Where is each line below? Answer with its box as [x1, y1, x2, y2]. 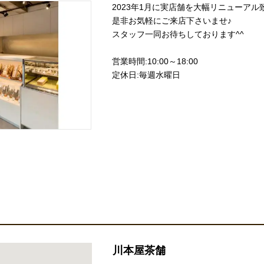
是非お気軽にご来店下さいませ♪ [112, 15, 232, 25]
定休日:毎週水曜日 [112, 70, 180, 80]
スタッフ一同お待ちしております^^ [112, 29, 244, 39]
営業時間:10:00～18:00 [112, 56, 198, 66]
